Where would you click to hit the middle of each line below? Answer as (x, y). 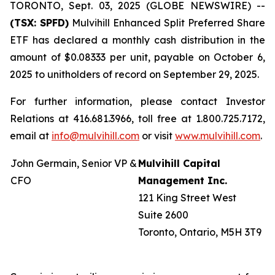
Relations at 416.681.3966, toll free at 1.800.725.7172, (137, 118)
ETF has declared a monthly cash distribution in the (137, 40)
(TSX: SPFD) (39, 23)
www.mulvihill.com (218, 136)
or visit (157, 136)
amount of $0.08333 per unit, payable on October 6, (137, 57)
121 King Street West (187, 198)
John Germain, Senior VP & (74, 163)
